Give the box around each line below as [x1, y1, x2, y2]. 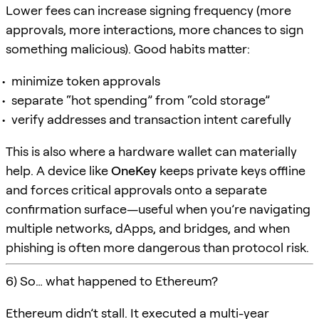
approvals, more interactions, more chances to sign [6, 21, 303, 37]
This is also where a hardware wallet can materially [6, 143, 297, 159]
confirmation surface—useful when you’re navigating [6, 201, 310, 216]
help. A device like [6, 162, 111, 178]
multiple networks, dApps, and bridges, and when [6, 220, 290, 236]
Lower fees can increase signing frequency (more [6, 2, 291, 18]
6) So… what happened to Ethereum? [6, 273, 218, 288]
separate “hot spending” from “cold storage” [11, 92, 270, 108]
